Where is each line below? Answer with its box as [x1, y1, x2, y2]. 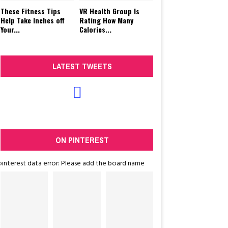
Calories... [79, 24, 111, 35]
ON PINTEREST [55, 134, 109, 146]
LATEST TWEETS [52, 61, 112, 72]
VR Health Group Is [79, 6, 139, 17]
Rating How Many [79, 15, 133, 26]
